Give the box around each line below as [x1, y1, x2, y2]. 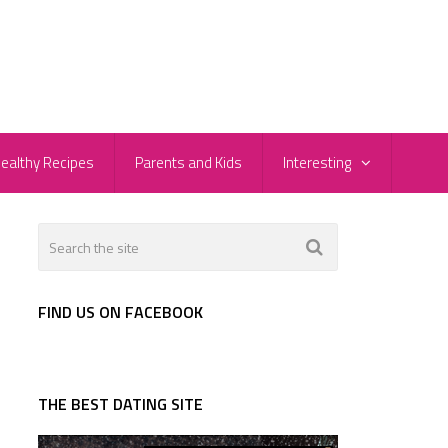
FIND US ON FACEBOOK [38, 300, 203, 325]
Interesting [283, 151, 351, 175]
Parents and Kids [135, 151, 242, 175]
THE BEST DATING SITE [38, 392, 203, 417]
